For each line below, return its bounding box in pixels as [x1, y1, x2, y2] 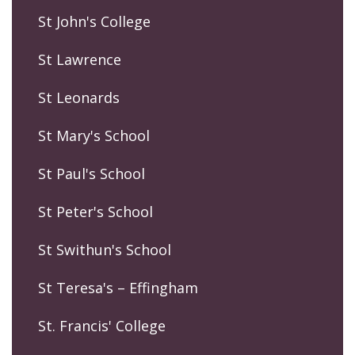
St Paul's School [38, 164, 145, 184]
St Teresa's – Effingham [38, 278, 198, 298]
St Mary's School [38, 126, 150, 146]
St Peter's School [38, 202, 153, 222]
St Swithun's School [38, 240, 171, 260]
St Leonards [38, 88, 120, 108]
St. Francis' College [38, 316, 166, 336]
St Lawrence [38, 50, 121, 70]
